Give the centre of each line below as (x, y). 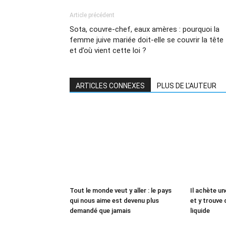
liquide (200, 210)
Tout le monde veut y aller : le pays (121, 190)
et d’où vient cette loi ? (108, 50)
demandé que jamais (100, 210)
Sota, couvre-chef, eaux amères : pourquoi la (145, 29)
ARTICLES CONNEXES (110, 86)
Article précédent (92, 15)
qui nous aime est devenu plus (114, 200)
